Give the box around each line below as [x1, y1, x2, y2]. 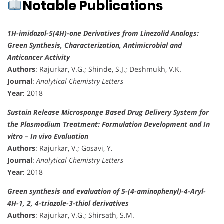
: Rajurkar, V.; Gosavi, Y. [35, 143, 113, 153]
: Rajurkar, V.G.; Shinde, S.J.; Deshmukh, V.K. [35, 64, 181, 74]
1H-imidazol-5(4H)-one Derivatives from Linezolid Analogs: [7, 28, 199, 38]
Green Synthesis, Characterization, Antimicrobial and [7, 40, 182, 50]
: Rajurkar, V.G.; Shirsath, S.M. [35, 210, 134, 220]
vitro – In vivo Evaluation [7, 131, 88, 141]
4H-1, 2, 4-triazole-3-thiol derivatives [7, 198, 129, 208]
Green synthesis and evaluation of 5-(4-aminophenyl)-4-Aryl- [7, 186, 206, 196]
